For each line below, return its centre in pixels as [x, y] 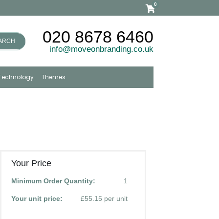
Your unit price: [37, 198]
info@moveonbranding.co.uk [101, 49]
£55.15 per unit [104, 198]
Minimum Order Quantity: [53, 181]
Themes [54, 77]
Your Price [31, 163]
